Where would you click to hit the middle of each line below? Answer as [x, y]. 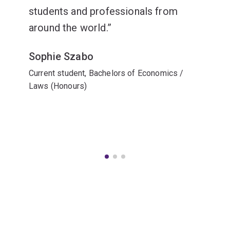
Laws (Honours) [58, 86]
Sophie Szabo [61, 56]
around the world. [68, 27]
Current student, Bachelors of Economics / [106, 73]
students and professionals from [103, 11]
